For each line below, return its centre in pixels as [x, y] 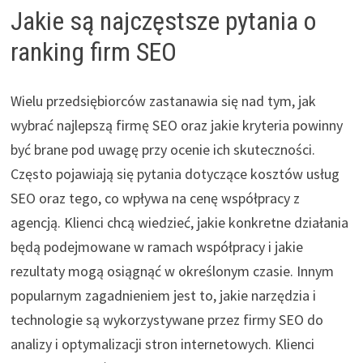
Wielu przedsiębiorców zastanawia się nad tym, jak [163, 100]
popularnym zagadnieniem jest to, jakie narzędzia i [163, 295]
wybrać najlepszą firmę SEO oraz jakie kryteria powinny [176, 125]
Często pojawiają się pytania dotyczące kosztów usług [175, 173]
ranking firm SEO [93, 51]
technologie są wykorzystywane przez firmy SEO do [167, 319]
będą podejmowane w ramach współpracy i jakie [156, 246]
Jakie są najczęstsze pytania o [163, 21]
